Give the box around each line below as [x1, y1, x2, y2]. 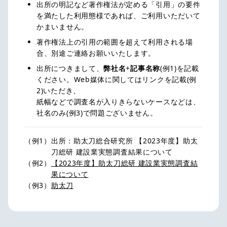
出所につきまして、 [36, 63, 104, 73]
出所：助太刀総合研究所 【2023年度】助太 [51, 135, 198, 145]
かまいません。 [36, 21, 89, 31]
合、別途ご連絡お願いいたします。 [36, 48, 156, 58]
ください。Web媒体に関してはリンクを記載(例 [36, 74, 197, 84]
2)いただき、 [36, 85, 81, 95]
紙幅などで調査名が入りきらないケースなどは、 [36, 96, 201, 106]
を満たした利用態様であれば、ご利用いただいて [36, 10, 201, 20]
